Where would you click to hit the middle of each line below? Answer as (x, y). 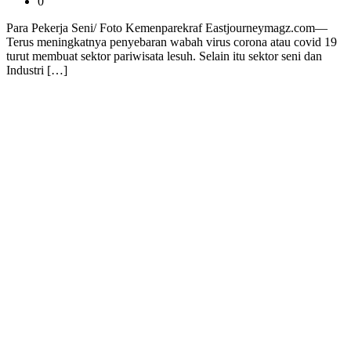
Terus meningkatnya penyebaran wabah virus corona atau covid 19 (172, 42)
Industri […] (37, 71)
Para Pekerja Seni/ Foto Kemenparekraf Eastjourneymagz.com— (167, 28)
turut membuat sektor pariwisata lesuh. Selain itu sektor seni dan (164, 56)
